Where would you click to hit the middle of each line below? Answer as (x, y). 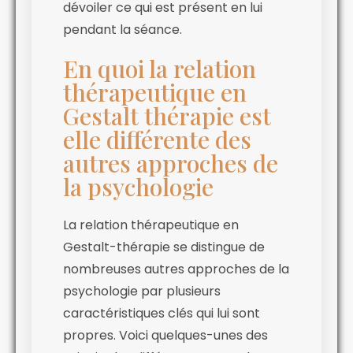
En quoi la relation (160, 68)
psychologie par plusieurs (142, 291)
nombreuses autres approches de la (176, 269)
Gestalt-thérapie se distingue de (164, 247)
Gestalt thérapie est (167, 115)
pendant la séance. (123, 29)
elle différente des (157, 139)
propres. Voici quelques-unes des (165, 335)
